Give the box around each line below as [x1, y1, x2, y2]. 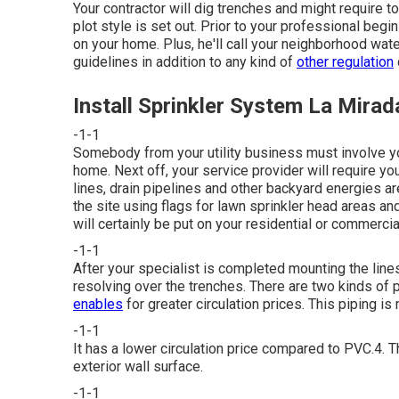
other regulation [297, 53, 394, 70]
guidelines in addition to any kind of [73, 53, 297, 70]
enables [73, 295, 123, 313]
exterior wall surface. [73, 357, 203, 375]
